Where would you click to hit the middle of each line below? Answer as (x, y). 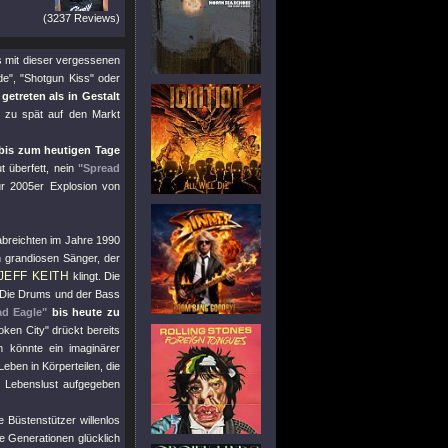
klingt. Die (95, 276)
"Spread (99, 168)
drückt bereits (84, 330)
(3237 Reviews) (81, 18)
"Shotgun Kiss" (57, 78)
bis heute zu (83, 312)
